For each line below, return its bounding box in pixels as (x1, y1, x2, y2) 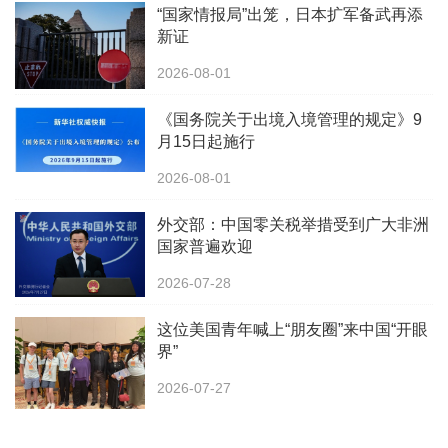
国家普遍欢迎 (157, 238, 253, 256)
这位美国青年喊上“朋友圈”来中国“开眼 (157, 321, 428, 339)
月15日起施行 (157, 133, 255, 151)
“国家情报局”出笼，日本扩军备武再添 (157, 6, 423, 24)
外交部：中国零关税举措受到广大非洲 (157, 216, 429, 234)
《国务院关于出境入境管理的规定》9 (157, 111, 422, 129)
